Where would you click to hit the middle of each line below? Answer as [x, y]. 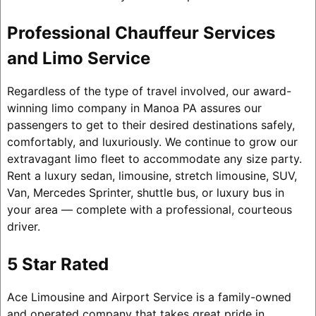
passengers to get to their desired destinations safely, [151, 125]
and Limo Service [78, 58]
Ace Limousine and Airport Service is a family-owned [149, 297]
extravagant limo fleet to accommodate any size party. [154, 159]
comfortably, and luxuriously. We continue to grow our [152, 142]
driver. [23, 226]
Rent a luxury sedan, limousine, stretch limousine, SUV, [152, 176]
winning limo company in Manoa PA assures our [134, 108]
